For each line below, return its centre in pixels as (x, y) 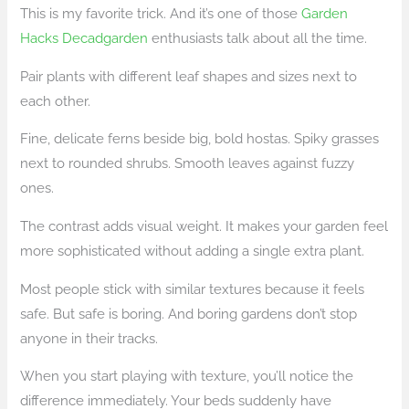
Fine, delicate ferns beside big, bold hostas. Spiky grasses (200, 139)
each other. (56, 100)
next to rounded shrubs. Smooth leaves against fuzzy (188, 163)
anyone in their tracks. (89, 338)
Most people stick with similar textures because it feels (193, 288)
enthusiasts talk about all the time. (258, 38)
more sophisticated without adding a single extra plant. (193, 250)
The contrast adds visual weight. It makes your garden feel (204, 225)
